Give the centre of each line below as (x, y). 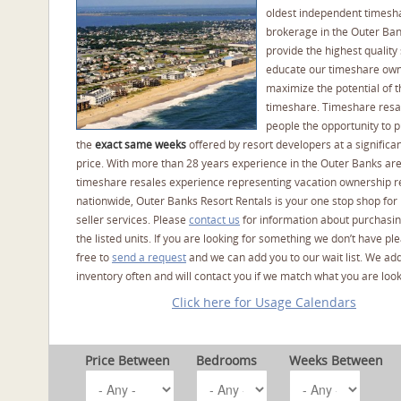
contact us (214, 219)
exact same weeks (141, 144)
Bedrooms (226, 360)
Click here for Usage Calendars (264, 302)
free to (94, 257)
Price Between (128, 360)
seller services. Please (132, 219)
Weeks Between (336, 360)
